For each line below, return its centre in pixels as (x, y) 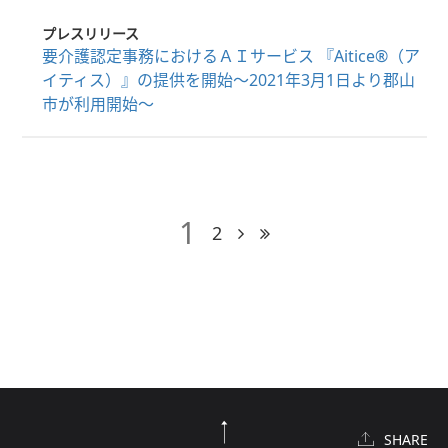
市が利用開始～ (97, 104)
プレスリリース (90, 33)
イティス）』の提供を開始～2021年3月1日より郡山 (228, 80)
